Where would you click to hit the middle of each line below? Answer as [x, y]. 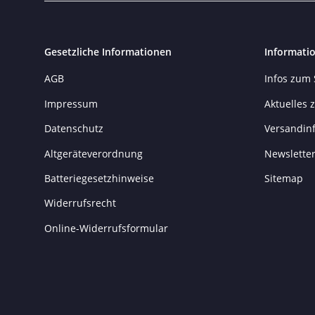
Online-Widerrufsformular [106, 228]
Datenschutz [74, 129]
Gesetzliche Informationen [108, 52]
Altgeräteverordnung [94, 153]
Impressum [71, 103]
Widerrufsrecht [80, 203]
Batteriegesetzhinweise [99, 178]
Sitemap [283, 178]
